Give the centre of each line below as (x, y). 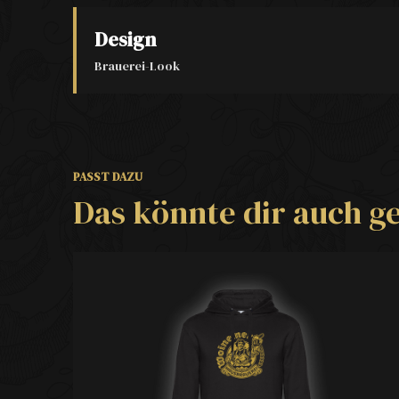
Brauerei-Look (137, 66)
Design (125, 39)
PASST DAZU (108, 177)
